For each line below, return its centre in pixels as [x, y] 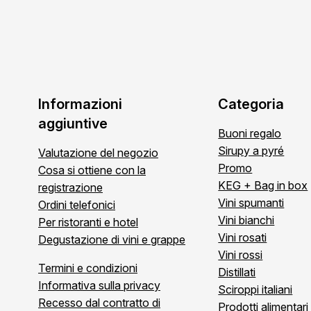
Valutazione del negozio [98, 153]
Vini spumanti [251, 203]
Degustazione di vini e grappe [112, 240]
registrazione [70, 188]
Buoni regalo [250, 134]
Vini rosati [243, 238]
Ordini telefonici [77, 205]
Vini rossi [241, 255]
